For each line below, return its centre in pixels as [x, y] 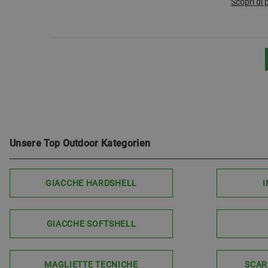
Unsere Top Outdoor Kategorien [80, 143]
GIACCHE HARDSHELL [91, 183]
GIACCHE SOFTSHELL [91, 224]
